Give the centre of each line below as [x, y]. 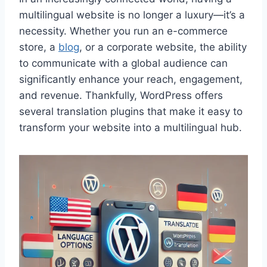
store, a [39, 47]
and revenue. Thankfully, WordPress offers [121, 95]
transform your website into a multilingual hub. [131, 127]
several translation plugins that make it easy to [131, 111]
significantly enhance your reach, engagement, [131, 79]
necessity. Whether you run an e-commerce [123, 31]
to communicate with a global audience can [123, 63]
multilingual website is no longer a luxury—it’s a [132, 15]
